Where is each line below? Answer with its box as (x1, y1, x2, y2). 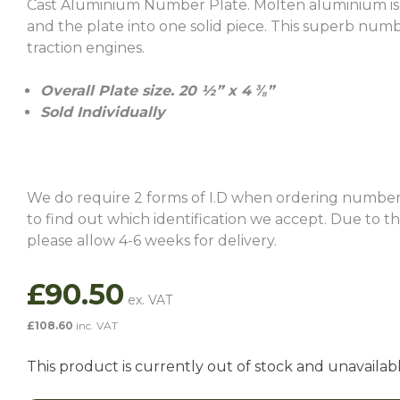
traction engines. (27, 39, 145, 56)
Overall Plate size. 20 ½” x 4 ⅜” (40, 82, 274, 99)
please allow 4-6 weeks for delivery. (27, 232, 277, 249)
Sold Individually (40, 104, 165, 121)
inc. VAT (73, 319, 118, 332)
